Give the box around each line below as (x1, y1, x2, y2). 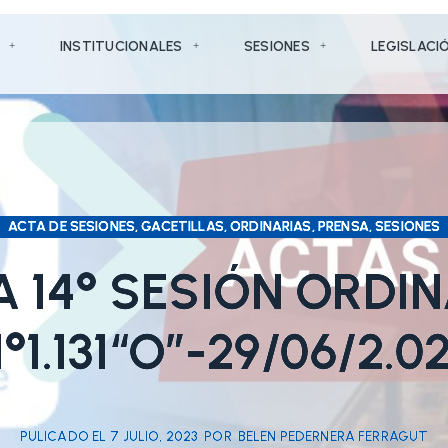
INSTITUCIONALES (59, 37, 183, 55)
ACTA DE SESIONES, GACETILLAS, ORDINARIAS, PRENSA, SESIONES (7, 217, 441, 235)
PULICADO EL (19, 427, 107, 445)
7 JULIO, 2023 (110, 427, 199, 445)
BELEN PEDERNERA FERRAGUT (237, 427, 429, 445)
